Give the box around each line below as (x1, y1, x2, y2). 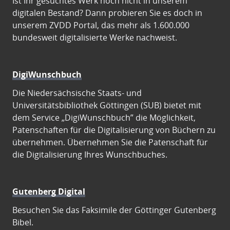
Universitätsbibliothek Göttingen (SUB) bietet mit (12, 100, 201, 111)
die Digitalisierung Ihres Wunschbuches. (12, 149, 167, 160)
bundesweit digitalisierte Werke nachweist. (12, 32, 177, 43)
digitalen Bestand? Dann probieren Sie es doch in (12, 7, 202, 18)
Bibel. (12, 217, 33, 228)
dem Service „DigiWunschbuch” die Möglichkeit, (12, 112, 196, 123)
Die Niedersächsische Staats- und (12, 87, 142, 99)
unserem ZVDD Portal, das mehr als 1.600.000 (12, 20, 189, 31)
